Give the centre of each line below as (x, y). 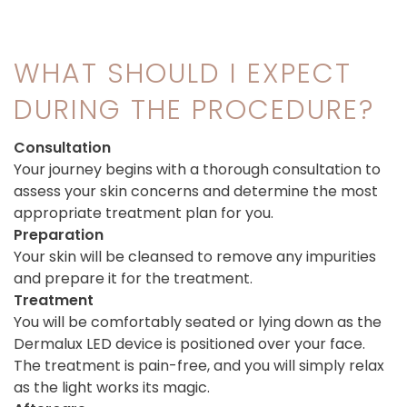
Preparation (59, 234)
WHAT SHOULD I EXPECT (183, 73)
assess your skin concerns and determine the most (196, 191)
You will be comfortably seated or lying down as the (198, 322)
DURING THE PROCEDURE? (194, 109)
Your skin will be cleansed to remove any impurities (195, 256)
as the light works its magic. (112, 387)
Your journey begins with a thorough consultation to (197, 169)
